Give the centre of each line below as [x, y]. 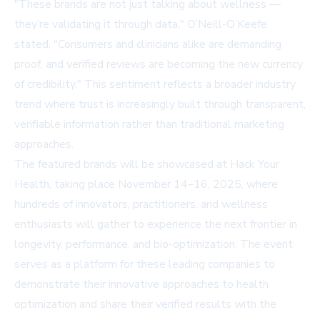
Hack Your [255, 164]
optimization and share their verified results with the [145, 304]
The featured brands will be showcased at [122, 164]
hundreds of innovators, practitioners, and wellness [141, 204]
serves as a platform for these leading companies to [145, 264]
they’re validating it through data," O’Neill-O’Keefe [141, 24]
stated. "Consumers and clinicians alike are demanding [148, 44]
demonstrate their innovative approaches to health [141, 284]
